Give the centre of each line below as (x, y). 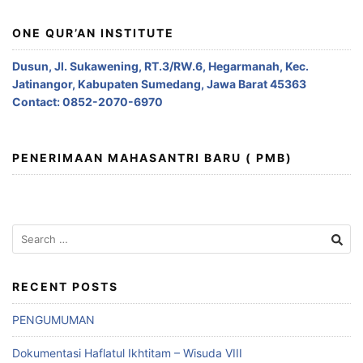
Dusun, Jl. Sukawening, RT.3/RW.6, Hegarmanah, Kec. (160, 66)
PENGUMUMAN (53, 320)
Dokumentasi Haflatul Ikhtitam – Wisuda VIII (127, 353)
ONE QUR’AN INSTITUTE (93, 32)
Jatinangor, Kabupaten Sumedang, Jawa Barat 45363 (159, 83)
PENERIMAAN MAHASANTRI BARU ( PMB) (152, 158)
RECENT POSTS (65, 287)
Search (30, 233)
